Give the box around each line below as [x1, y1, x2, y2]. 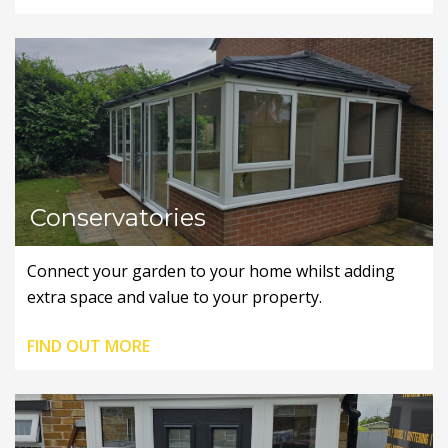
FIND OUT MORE [27, 334, 150, 357]
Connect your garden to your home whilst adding [27, 259, 395, 282]
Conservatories [30, 202, 206, 232]
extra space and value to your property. [27, 285, 322, 308]
